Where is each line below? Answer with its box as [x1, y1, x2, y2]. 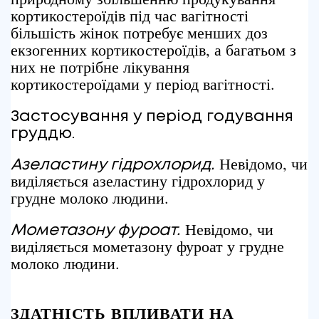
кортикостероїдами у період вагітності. [11, 73, 275, 94]
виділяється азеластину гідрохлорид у [11, 170, 265, 191]
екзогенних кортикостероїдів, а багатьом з [11, 39, 296, 60]
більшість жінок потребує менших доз [11, 22, 268, 43]
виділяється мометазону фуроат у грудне [11, 236, 284, 256]
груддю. [11, 127, 75, 141]
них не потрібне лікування [11, 56, 189, 77]
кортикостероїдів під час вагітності [11, 5, 249, 26]
